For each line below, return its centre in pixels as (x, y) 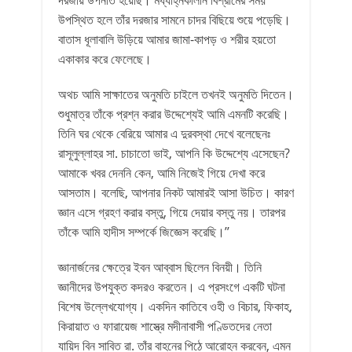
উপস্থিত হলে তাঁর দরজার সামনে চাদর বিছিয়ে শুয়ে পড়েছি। (174, 20)
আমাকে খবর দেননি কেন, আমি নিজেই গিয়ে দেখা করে (161, 173)
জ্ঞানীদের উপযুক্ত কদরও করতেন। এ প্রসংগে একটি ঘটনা (172, 287)
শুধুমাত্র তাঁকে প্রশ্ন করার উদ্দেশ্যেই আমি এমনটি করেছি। (174, 114)
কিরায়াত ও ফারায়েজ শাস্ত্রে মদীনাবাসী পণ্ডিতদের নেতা (165, 326)
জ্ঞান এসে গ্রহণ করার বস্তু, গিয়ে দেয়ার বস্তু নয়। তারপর (172, 212)
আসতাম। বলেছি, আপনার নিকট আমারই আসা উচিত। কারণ (176, 192)
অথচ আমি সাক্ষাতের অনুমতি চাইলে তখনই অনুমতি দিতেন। (176, 94)
